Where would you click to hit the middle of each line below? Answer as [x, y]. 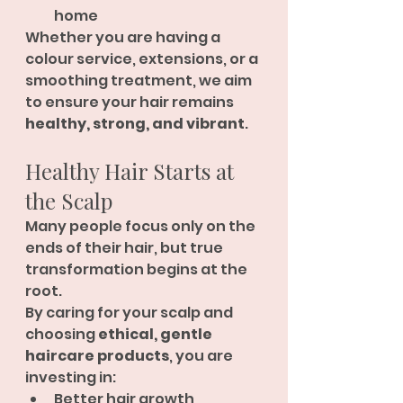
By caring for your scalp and [130, 313]
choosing [62, 334]
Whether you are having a [124, 37]
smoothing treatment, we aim [140, 81]
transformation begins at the [138, 269]
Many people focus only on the [142, 226]
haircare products [97, 356]
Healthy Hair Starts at [132, 171]
